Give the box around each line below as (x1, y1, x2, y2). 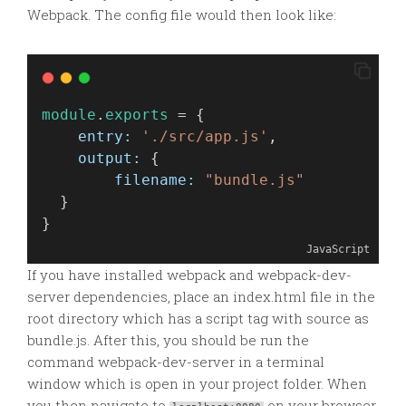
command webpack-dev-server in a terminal (27, 353, 324, 371)
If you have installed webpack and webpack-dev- (27, 266, 352, 284)
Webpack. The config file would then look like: (27, 5, 336, 24)
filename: (114, 171, 196, 188)
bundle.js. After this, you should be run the (27, 331, 309, 349)
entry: (78, 128, 132, 145)
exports (105, 106, 169, 123)
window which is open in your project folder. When (27, 374, 367, 392)
